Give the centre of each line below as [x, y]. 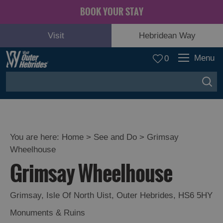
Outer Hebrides [145, 195]
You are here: [36, 137]
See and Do [115, 137]
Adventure [40, 158]
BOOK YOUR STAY [111, 12]
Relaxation [41, 182]
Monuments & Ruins [48, 213]
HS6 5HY [195, 195]
